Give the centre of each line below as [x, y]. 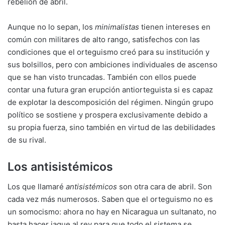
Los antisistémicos [60, 166]
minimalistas [117, 27]
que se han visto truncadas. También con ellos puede [102, 77]
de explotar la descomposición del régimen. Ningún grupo [110, 102]
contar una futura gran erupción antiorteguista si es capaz [110, 89]
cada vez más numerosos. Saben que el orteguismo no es [110, 199]
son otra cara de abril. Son [164, 187]
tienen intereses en [175, 27]
